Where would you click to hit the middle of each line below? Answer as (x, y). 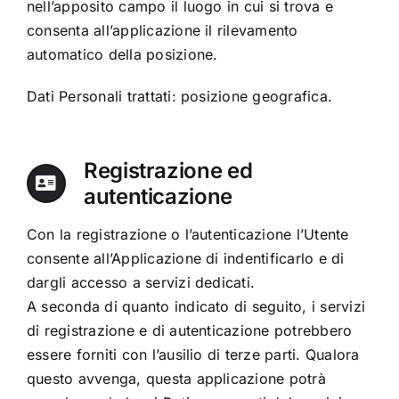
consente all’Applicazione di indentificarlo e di (185, 259)
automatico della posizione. (122, 55)
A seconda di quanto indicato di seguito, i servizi (195, 307)
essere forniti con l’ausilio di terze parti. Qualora (193, 355)
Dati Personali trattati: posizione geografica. (179, 97)
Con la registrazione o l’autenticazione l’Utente (187, 235)
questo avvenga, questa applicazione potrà (176, 379)
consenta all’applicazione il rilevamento (162, 31)
